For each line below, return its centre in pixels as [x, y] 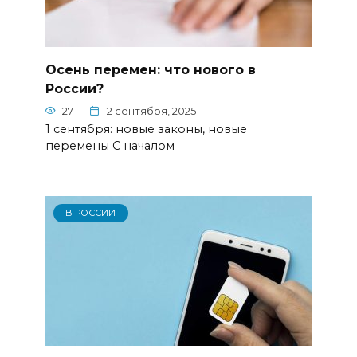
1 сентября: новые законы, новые [146, 129]
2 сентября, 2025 [151, 111]
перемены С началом [110, 146]
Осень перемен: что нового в [150, 69]
